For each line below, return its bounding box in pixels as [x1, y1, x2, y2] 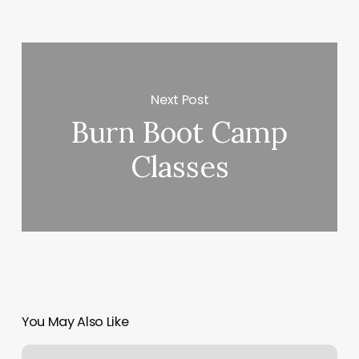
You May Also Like [21, 313, 129, 332]
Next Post [151, 90, 209, 109]
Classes [130, 148, 229, 186]
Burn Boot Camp [71, 114, 288, 151]
